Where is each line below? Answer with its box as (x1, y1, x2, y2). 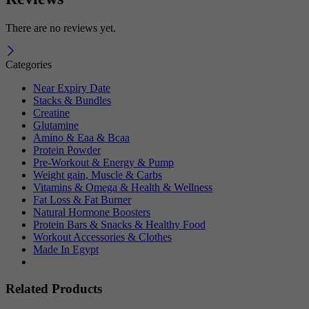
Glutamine (33, 119, 79, 131)
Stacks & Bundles (33, 94, 111, 106)
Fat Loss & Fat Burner (33, 193, 131, 206)
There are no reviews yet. (6, 21, 116, 34)
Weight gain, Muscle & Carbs (33, 168, 162, 181)
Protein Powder (33, 143, 101, 156)
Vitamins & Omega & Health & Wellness (33, 181, 212, 193)
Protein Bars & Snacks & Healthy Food (33, 218, 206, 230)
